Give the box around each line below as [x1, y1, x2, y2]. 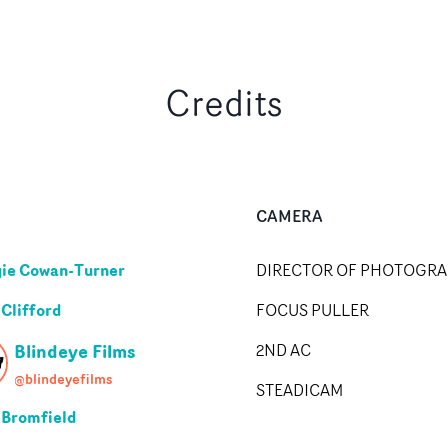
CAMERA [256, 203, 323, 228]
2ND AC [256, 338, 311, 361]
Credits [165, 76, 283, 128]
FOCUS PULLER [256, 298, 369, 321]
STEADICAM [256, 378, 343, 401]
